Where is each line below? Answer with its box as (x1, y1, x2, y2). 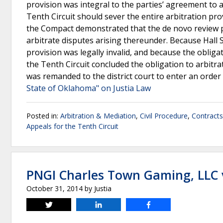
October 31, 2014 (26, 184, 83, 193)
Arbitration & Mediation (60, 111, 136, 120)
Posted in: (26, 111, 60, 120)
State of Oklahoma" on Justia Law (26, 83, 151, 94)
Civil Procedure (140, 111, 188, 120)
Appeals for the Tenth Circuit (26, 121, 118, 131)
